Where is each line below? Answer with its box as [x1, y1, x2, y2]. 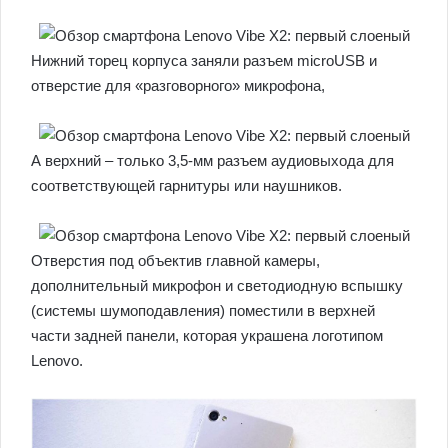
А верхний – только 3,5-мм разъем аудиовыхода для [31, 152, 394, 170]
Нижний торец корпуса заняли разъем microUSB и [31, 52, 377, 70]
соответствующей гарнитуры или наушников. [31, 177, 342, 195]
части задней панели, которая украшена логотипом [31, 327, 383, 345]
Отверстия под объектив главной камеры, [31, 252, 320, 270]
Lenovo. [31, 352, 83, 370]
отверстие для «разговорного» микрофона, [31, 77, 325, 95]
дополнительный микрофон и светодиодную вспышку [31, 277, 403, 295]
